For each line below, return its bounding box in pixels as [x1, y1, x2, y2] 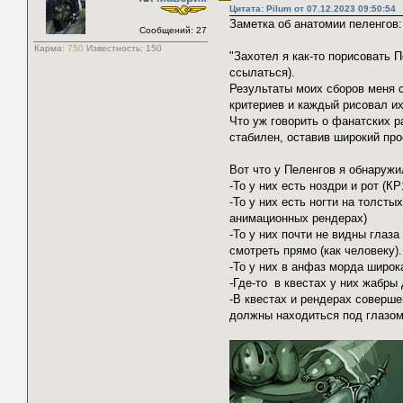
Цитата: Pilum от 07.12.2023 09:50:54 [229, 4, 396, 14]
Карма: [34, 43, 67, 54]
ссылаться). [229, 66, 295, 80]
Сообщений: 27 [139, 25, 207, 36]
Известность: [84, 43, 146, 54]
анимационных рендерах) [229, 211, 367, 226]
